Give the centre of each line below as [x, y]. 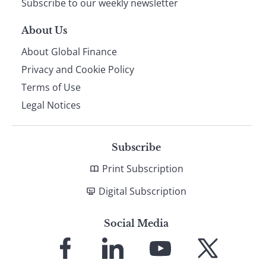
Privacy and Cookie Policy [78, 69]
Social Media [137, 223]
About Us [44, 30]
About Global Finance [69, 51]
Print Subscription [142, 168]
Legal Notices [51, 105]
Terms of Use [51, 87]
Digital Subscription [143, 191]
